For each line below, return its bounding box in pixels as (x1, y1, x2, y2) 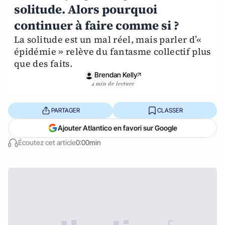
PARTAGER (51, 106, 80, 114)
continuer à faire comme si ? (14, 17, 179, 34)
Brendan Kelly (94, 70, 137, 79)
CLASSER (157, 106, 183, 114)
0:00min (76, 138, 101, 147)
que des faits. (14, 57, 73, 70)
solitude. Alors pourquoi (14, 1, 157, 18)
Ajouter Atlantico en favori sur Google (58, 124, 177, 132)
